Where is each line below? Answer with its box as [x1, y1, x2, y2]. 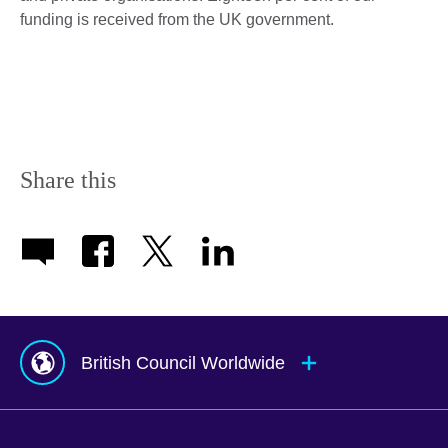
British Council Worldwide [80, 353, 285, 374]
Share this [20, 166, 116, 193]
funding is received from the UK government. [20, 10, 334, 28]
